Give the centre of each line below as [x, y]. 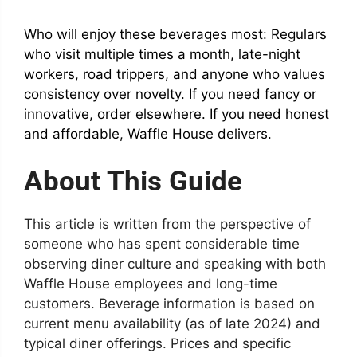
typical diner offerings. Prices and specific [157, 343]
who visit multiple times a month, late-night [162, 55]
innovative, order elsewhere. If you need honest [177, 114]
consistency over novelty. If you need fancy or [170, 94]
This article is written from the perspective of [167, 224]
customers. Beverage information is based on [169, 303]
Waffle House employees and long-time [151, 283]
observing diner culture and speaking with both [175, 263]
